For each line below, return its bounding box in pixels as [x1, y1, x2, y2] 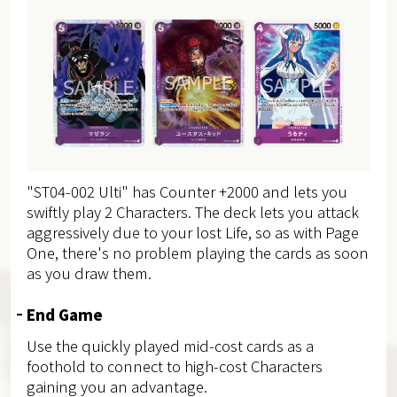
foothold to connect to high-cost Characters [26, 354, 323, 377]
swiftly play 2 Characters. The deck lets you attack [26, 200, 359, 222]
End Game [26, 303, 103, 325]
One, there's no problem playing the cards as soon [26, 241, 369, 263]
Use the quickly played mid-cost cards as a [26, 334, 314, 356]
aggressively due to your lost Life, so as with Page [26, 221, 359, 243]
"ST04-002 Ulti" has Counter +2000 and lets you [26, 180, 347, 202]
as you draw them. [26, 261, 152, 284]
